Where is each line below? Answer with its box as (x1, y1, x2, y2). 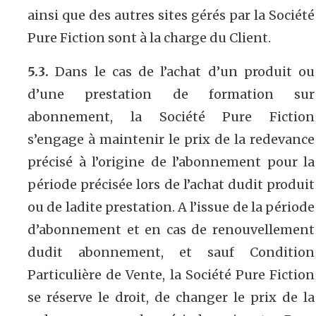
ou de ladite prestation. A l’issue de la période (28, 198, 315, 215)
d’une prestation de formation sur (28, 85, 315, 102)
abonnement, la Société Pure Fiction (28, 108, 315, 125)
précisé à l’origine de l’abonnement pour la (28, 153, 315, 170)
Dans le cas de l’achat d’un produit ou (49, 63, 315, 80)
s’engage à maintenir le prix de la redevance (28, 130, 315, 147)
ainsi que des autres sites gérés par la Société (28, 6, 315, 23)
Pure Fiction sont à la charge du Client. (28, 29, 271, 46)
